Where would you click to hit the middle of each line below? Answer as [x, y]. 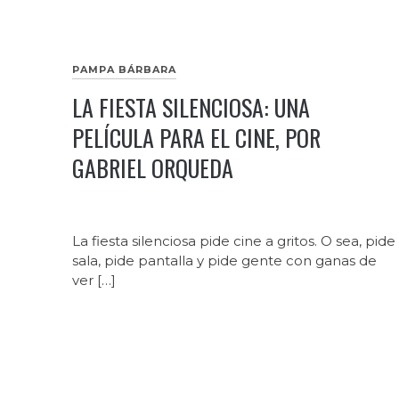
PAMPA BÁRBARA [124, 70]
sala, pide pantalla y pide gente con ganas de [224, 261]
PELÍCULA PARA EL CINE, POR [196, 138]
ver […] [94, 281]
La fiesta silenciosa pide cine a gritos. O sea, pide [233, 241]
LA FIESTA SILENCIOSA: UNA [191, 108]
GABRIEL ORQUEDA [152, 168]
